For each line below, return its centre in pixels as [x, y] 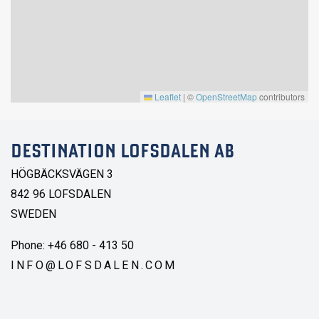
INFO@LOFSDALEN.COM [94, 265]
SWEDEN [33, 214]
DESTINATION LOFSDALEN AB [122, 152]
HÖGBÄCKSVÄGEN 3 [62, 174]
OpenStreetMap [226, 96]
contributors [281, 96]
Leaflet [167, 96]
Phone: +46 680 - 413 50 [74, 245]
